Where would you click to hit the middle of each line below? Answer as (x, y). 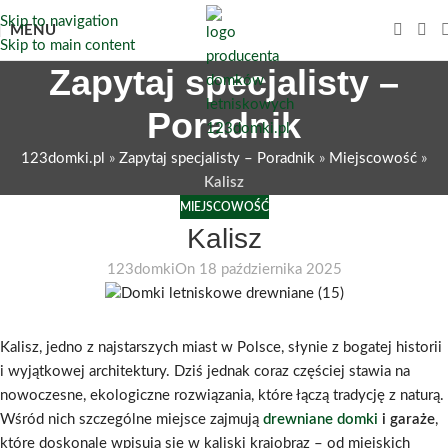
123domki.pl (63, 158)
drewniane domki (320, 420)
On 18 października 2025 (258, 269)
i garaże (406, 420)
